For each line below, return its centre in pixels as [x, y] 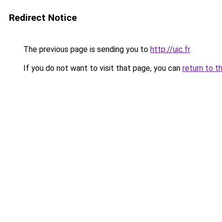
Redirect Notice [43, 18]
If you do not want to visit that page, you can [102, 68]
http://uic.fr [170, 49]
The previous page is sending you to [86, 49]
